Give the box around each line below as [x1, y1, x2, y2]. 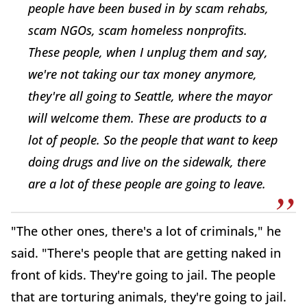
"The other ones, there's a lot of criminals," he [11, 222, 281, 239]
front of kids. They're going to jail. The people [11, 266, 275, 283]
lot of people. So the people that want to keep [28, 131, 278, 148]
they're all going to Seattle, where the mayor [28, 87, 272, 104]
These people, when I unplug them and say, [28, 43, 268, 60]
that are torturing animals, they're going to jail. [11, 288, 286, 305]
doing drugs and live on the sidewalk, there [28, 153, 266, 170]
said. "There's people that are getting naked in [11, 244, 281, 261]
